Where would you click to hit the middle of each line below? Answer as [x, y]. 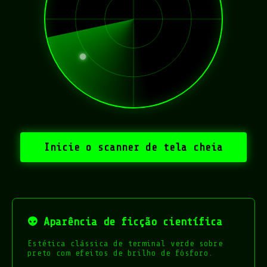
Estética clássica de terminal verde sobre [125, 243]
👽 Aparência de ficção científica [125, 222]
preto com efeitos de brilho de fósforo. [120, 253]
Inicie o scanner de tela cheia [133, 147]
